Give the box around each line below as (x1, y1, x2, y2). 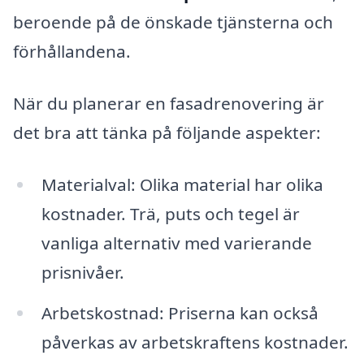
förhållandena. (13, 40, 131, 63)
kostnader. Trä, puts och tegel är (41, 201, 300, 225)
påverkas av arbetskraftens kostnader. (41, 330, 349, 353)
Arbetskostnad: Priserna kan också (41, 301, 318, 324)
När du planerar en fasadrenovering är (13, 92, 324, 115)
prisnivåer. (41, 260, 124, 284)
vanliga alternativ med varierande (41, 231, 312, 254)
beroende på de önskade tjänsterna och (13, 11, 333, 34)
